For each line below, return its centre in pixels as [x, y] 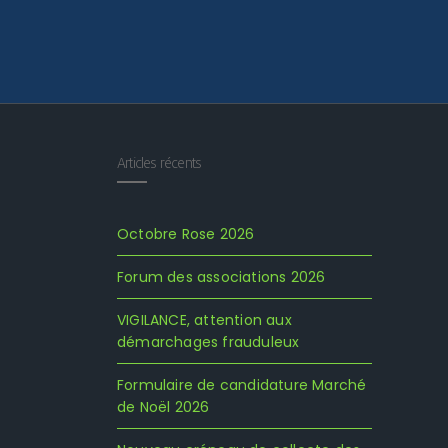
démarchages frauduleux [208, 342]
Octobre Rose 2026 [186, 234]
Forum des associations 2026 [221, 277]
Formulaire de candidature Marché [242, 385]
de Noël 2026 [163, 407]
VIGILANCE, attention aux [204, 320]
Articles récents [159, 162]
